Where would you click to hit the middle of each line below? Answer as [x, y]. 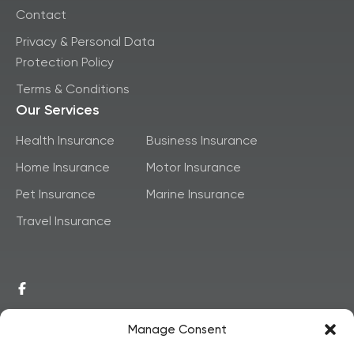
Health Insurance [65, 140]
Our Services [58, 109]
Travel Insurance [64, 220]
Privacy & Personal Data [85, 41]
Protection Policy [65, 62]
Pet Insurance [56, 194]
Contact [41, 14]
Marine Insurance [196, 194]
